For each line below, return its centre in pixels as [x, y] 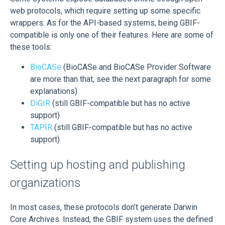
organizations [45, 183]
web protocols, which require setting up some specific [105, 11]
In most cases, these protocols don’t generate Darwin [104, 207]
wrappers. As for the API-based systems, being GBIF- [105, 23]
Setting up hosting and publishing [98, 164]
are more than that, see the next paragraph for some [121, 79]
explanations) [54, 91]
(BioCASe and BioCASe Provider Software [136, 67]
